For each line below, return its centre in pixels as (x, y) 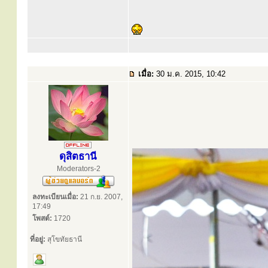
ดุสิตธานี (78, 156)
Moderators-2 (78, 169)
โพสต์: (42, 218)
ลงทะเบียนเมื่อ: (55, 197)
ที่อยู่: (38, 239)
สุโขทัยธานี (64, 239)
